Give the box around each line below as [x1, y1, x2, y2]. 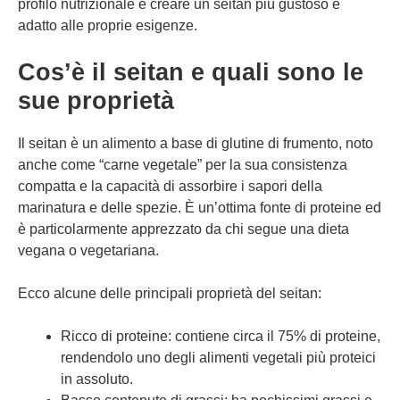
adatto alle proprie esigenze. [18, 17, 197, 33]
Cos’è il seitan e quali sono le [18, 58, 363, 86]
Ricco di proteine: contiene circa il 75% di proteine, [61, 328, 380, 344]
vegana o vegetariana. [18, 242, 159, 258]
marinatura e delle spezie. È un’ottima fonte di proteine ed [18, 199, 381, 215]
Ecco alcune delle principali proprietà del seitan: [18, 285, 321, 301]
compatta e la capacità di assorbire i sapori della [18, 178, 322, 194]
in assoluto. [61, 371, 133, 387]
